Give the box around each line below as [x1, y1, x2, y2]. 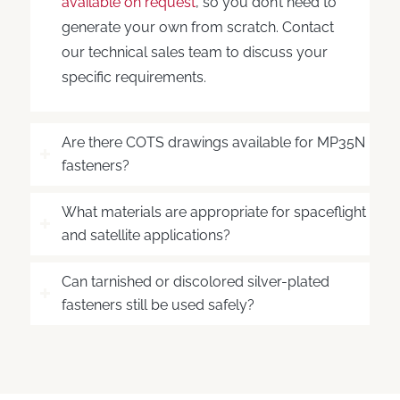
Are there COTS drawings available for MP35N [61, 134, 365, 152]
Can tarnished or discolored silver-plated [61, 273, 329, 291]
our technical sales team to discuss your [61, 43, 328, 61]
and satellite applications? [61, 227, 230, 245]
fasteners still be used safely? [61, 296, 254, 314]
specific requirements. [61, 68, 206, 86]
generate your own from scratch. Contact [61, 18, 334, 36]
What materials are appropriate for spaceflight [61, 204, 366, 221]
